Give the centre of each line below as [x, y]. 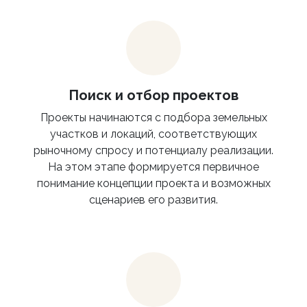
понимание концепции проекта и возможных [153, 184]
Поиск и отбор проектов [153, 96]
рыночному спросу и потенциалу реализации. [153, 151]
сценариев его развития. [153, 200]
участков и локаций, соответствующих [153, 134]
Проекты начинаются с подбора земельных [153, 118]
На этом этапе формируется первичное [153, 167]
